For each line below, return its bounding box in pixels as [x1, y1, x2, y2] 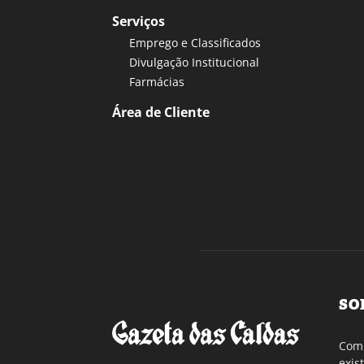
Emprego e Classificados [129, 34, 261, 50]
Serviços [112, 11, 165, 30]
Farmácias [129, 73, 184, 89]
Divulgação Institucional [129, 54, 259, 70]
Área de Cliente [112, 102, 210, 121]
